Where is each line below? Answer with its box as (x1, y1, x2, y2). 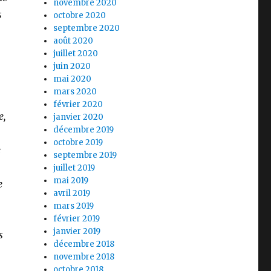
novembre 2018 (53, 251, 115, 262)
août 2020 (53, 35, 94, 46)
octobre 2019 (53, 137, 103, 148)
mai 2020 (53, 73, 92, 84)
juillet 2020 (53, 48, 99, 59)
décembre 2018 (53, 238, 115, 249)
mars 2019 (53, 200, 94, 211)
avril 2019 (53, 188, 91, 198)
